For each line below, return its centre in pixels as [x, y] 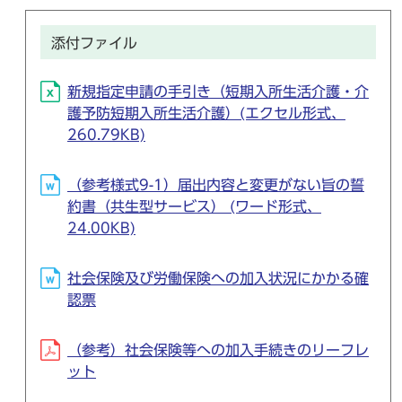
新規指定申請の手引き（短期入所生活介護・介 [218, 92]
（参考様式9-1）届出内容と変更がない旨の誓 [216, 185]
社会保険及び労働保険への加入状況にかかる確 [218, 278]
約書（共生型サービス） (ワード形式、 [194, 206]
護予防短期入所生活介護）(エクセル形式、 [206, 113]
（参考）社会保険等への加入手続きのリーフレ [218, 350]
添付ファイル [94, 43]
